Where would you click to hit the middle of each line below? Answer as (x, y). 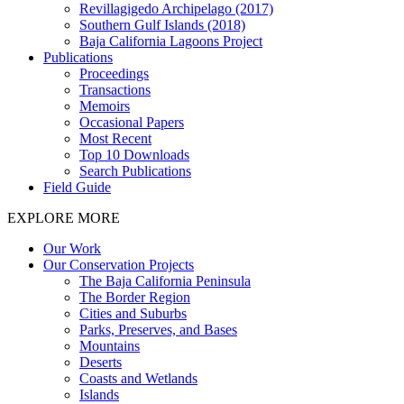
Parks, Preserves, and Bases (158, 330)
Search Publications (135, 171)
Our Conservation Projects (119, 265)
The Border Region (135, 298)
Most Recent (115, 139)
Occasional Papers (132, 123)
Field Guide (77, 188)
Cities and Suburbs (133, 314)
